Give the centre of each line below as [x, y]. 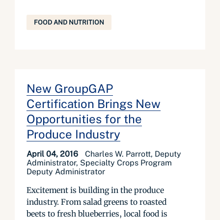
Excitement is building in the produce [95, 190]
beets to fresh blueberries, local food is [97, 214]
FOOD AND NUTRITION [69, 22]
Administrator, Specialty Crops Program [99, 163]
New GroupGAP [70, 88]
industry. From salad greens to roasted [96, 202]
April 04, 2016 [53, 154]
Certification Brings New [94, 104]
